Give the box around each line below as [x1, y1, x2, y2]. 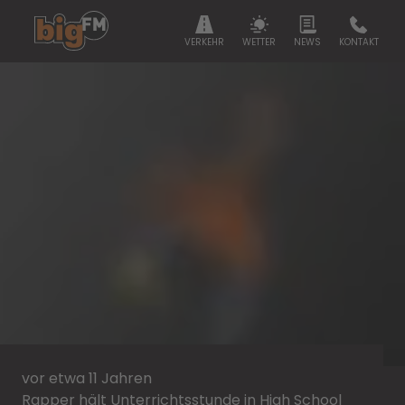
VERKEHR [184, 35, 224, 49]
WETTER [242, 35, 276, 49]
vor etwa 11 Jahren [22, 368, 152, 389]
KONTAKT [339, 35, 379, 49]
